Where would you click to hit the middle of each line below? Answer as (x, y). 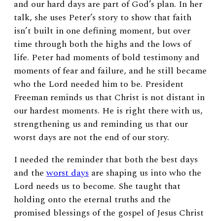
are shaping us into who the (145, 173)
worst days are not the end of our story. (92, 137)
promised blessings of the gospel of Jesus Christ (109, 213)
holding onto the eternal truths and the (92, 199)
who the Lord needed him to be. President (99, 84)
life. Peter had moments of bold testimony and (107, 57)
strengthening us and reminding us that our (101, 124)
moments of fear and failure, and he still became (110, 71)
